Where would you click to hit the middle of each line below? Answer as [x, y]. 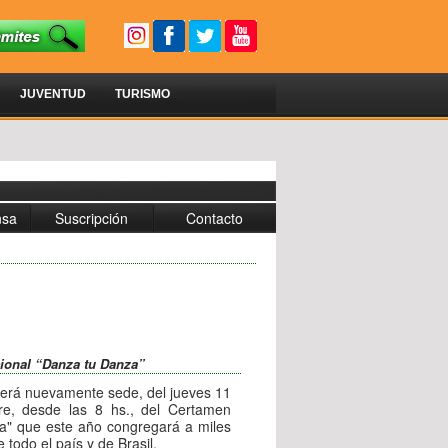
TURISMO [142, 94]
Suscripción [91, 218]
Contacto [214, 218]
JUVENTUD [53, 94]
